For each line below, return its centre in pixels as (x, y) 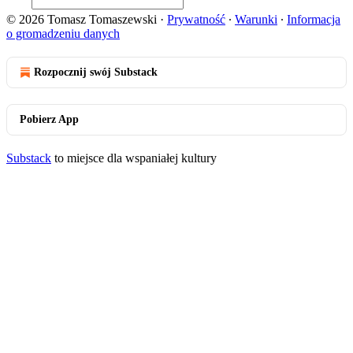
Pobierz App (49, 119)
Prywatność (196, 19)
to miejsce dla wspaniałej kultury (134, 158)
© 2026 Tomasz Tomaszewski (82, 19)
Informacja (314, 19)
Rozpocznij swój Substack (96, 72)
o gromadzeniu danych (63, 33)
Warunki (256, 19)
